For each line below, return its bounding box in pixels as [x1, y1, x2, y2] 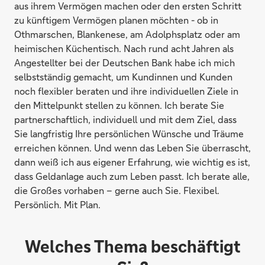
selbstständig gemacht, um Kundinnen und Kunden [14, 70, 232, 83]
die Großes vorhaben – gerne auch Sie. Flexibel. [14, 184, 219, 197]
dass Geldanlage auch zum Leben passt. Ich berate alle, [14, 170, 250, 183]
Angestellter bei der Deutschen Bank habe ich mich [14, 56, 235, 69]
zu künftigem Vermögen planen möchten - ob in [14, 14, 218, 27]
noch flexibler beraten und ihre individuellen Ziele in [14, 85, 238, 98]
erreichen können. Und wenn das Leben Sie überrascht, [14, 141, 251, 154]
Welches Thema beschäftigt [24, 235, 241, 257]
